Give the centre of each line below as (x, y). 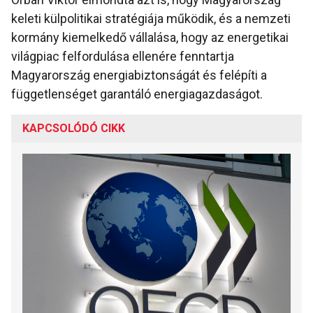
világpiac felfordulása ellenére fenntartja (123, 56)
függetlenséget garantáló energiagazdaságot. (137, 94)
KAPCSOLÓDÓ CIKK (74, 128)
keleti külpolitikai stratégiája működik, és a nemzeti (151, 18)
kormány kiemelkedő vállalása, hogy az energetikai (150, 37)
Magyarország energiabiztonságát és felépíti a (139, 75)
